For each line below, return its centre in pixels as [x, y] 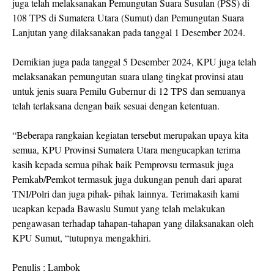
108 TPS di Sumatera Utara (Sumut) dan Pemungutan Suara [128, 18]
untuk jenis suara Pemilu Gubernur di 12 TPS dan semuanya [129, 91]
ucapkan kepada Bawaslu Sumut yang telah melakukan [119, 209]
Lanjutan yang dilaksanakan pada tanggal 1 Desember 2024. [129, 32]
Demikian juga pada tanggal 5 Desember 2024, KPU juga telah [134, 62]
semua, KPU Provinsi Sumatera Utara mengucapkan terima [126, 150]
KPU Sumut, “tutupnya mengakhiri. [83, 238]
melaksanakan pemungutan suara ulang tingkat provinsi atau [128, 76]
